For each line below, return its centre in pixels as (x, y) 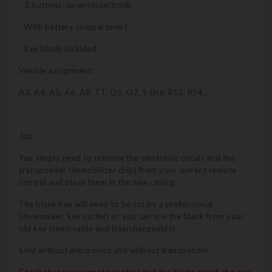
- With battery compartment (73, 27)
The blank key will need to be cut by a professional (116, 204)
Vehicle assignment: (56, 71)
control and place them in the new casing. (97, 182)
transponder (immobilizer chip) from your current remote (128, 170)
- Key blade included (58, 49)
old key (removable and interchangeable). (98, 229)
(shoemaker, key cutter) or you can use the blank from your (131, 216)
